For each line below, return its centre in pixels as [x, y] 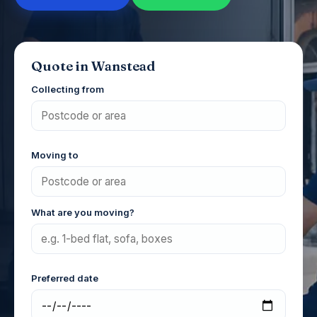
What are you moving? [83, 212]
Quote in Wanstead [93, 66]
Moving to [55, 155]
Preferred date [65, 278]
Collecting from [68, 89]
